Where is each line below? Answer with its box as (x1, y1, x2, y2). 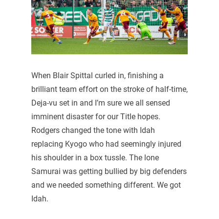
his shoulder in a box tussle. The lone (31, 153, 159, 162)
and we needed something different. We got (31, 180, 181, 190)
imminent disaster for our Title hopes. (31, 111, 160, 121)
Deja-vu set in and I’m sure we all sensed (31, 98, 170, 108)
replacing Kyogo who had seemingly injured (31, 139, 181, 149)
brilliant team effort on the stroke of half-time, (31, 84, 188, 94)
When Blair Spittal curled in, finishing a (31, 70, 164, 80)
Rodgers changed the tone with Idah (31, 125, 155, 135)
